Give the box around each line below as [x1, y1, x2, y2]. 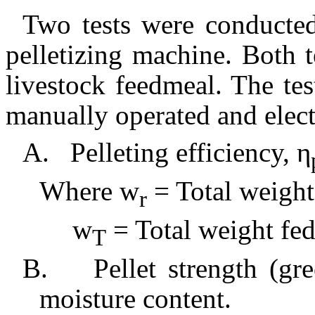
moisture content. [39, 283, 231, 314]
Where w [39, 176, 139, 207]
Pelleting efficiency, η [70, 137, 311, 168]
